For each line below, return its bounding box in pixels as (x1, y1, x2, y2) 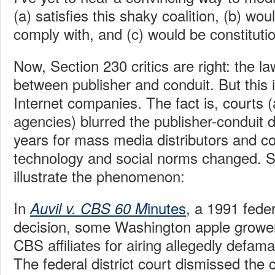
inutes (147, 196, 186, 219)
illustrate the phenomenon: (14, 165, 185, 187)
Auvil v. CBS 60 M (30, 197, 147, 219)
